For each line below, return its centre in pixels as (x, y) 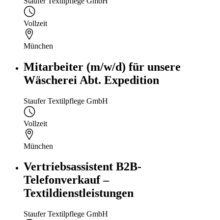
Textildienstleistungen (79, 193)
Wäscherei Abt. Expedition (91, 80)
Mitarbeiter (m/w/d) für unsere (102, 67)
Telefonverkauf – (66, 180)
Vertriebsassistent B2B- (82, 167)
